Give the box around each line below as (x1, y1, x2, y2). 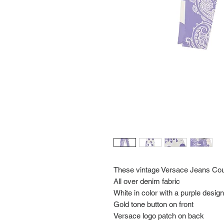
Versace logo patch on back (113, 211, 206, 220)
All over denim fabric (113, 176, 180, 185)
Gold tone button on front (113, 199, 193, 208)
